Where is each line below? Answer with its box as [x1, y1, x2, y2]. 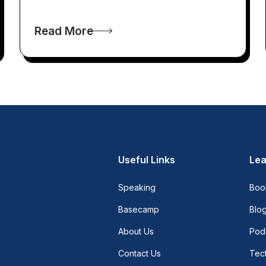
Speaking [118, 182, 156, 193]
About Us [118, 226, 154, 237]
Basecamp [118, 204, 160, 215]
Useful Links [118, 154, 176, 166]
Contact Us [118, 248, 161, 259]
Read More [34, 24, 94, 38]
